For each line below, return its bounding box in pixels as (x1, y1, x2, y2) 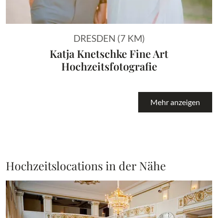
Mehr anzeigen (150, 97, 200, 107)
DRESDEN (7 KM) (73, 32, 145, 44)
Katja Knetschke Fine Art (50, 46, 168, 60)
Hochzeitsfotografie (61, 58, 157, 73)
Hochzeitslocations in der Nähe (6, 158, 166, 173)
